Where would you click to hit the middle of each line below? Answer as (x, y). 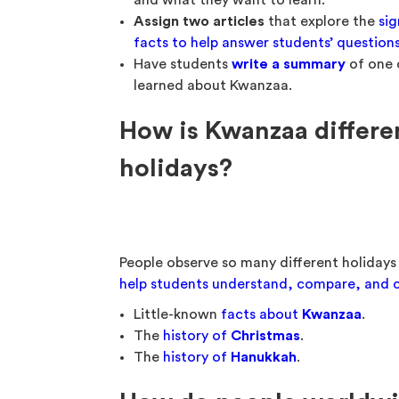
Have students (183, 64)
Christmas (266, 336)
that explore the (322, 21)
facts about (262, 314)
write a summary (289, 64)
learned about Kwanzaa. (213, 85)
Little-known (178, 314)
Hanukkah (264, 357)
